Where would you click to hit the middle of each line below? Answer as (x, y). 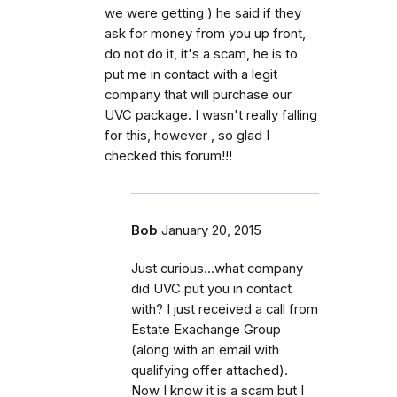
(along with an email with (205, 350)
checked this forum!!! (168, 156)
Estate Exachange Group (206, 329)
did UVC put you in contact (211, 288)
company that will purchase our (198, 94)
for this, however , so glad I (187, 135)
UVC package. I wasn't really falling (211, 115)
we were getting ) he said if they (203, 13)
